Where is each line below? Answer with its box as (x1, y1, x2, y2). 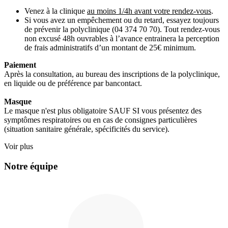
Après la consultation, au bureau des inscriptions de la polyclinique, (4, 70, 220, 79)
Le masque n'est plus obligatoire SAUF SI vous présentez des (4, 106, 202, 116)
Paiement (4, 61, 36, 70)
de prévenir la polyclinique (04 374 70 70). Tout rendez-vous (24, 25, 220, 34)
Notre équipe (4, 160, 58, 172)
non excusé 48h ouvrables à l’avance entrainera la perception (24, 34, 219, 43)
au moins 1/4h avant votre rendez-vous (87, 7, 211, 16)
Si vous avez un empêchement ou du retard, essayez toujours (24, 16, 219, 25)
